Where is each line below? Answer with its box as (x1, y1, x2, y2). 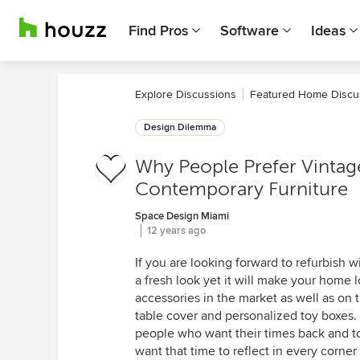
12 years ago (147, 224, 206, 237)
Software (220, 22, 279, 39)
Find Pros (129, 22, 188, 39)
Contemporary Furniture (135, 178, 348, 200)
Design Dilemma (144, 121, 216, 133)
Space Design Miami (135, 210, 229, 223)
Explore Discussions (135, 88, 236, 101)
